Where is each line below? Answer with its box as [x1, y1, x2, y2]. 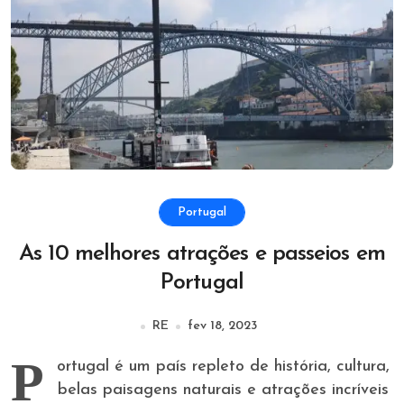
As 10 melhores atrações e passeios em [19, 243, 385, 265]
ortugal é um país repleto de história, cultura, [57, 358, 390, 375]
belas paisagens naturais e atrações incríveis [58, 381, 389, 399]
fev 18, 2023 [187, 319, 257, 333]
